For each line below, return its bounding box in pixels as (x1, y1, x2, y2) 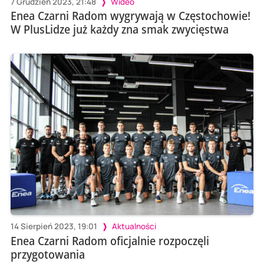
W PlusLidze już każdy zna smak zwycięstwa (10, 21, 229, 38)
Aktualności (111, 220, 156, 232)
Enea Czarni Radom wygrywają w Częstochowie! (10, 8, 250, 24)
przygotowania (10, 246, 85, 262)
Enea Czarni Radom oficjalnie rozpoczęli (10, 232, 209, 249)
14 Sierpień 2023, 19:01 (10, 220, 97, 232)
